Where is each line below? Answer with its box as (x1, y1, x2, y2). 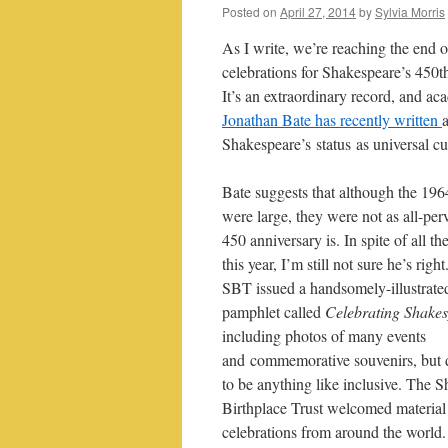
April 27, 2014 (280, 3, 356, 20)
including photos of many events (222, 325, 426, 346)
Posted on (222, 3, 277, 20)
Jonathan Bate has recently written (222, 109, 442, 130)
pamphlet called (222, 301, 325, 322)
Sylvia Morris (375, 3, 445, 20)
